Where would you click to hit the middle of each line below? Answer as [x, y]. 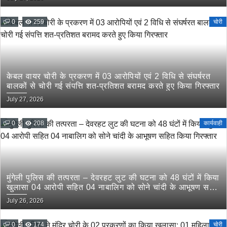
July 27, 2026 [25, 99]
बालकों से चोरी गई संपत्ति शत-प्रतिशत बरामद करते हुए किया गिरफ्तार [113, 86]
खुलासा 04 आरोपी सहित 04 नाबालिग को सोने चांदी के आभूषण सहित [113, 187]
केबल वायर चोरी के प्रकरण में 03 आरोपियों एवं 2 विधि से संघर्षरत [108, 76]
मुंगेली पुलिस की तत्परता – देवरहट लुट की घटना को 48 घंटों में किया [113, 178]
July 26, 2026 [25, 201]
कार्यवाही [213, 123]
